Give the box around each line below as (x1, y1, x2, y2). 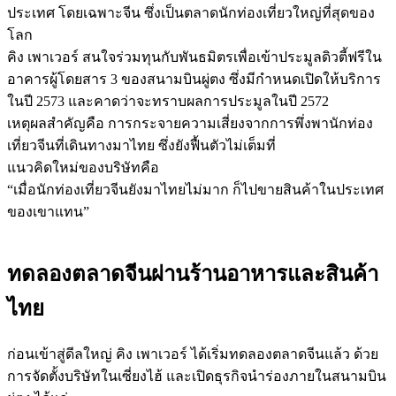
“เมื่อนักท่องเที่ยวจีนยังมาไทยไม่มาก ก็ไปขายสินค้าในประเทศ (7, 182, 384, 198)
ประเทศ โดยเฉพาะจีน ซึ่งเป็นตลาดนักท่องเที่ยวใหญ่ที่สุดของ (7, 5, 375, 21)
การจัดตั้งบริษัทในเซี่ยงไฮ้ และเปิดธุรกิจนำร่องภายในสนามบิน (7, 369, 386, 385)
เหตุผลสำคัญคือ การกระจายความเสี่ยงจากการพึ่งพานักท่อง (7, 116, 373, 132)
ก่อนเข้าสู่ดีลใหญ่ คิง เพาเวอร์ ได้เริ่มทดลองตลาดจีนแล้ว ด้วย (7, 346, 378, 362)
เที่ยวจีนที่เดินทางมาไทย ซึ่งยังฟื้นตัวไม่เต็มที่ (7, 138, 276, 154)
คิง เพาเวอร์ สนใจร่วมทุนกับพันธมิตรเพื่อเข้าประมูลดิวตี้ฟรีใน (7, 49, 382, 65)
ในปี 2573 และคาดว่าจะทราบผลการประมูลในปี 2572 (7, 94, 329, 110)
